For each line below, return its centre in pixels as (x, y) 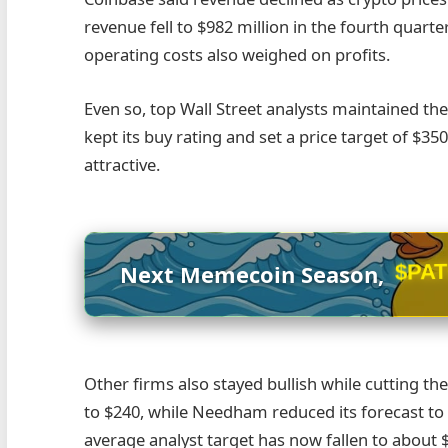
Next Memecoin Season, (255, 273)
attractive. (122, 164)
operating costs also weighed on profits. (237, 55)
